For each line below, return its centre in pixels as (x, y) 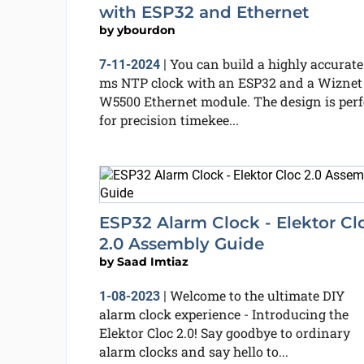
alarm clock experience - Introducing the (223, 314)
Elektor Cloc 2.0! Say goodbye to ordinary (224, 333)
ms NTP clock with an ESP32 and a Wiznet (230, 82)
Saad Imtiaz (152, 262)
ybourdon (146, 30)
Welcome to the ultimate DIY (257, 295)
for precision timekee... (169, 120)
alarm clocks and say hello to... (193, 351)
